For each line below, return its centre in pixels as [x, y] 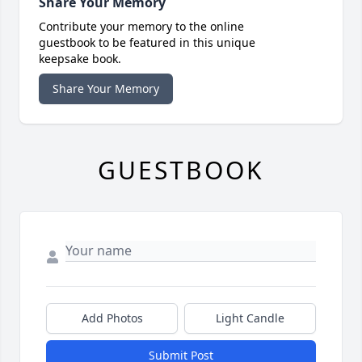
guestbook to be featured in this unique [147, 43]
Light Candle [250, 318]
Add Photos [112, 318]
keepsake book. [80, 59]
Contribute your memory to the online [141, 27]
